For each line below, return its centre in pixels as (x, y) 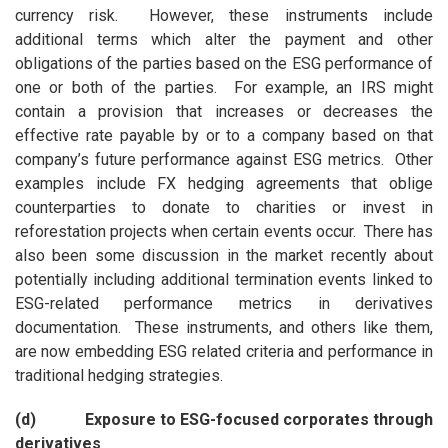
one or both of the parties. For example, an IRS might (224, 88)
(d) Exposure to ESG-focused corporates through (224, 420)
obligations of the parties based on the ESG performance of (224, 64)
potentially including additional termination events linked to (224, 280)
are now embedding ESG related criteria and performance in (224, 352)
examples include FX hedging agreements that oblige (224, 184)
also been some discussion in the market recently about (224, 256)
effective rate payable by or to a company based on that (224, 136)
